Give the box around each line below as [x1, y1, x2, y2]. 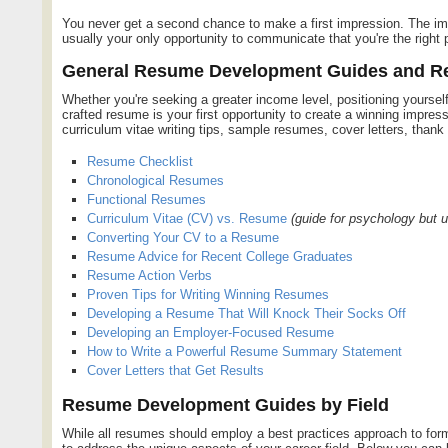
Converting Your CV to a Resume [87, 229, 279, 245]
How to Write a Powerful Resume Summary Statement [87, 343, 402, 359]
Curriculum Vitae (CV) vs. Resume [87, 210, 287, 226]
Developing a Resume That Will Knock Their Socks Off [87, 305, 406, 321]
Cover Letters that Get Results [87, 362, 264, 378]
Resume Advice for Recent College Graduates [87, 248, 353, 264]
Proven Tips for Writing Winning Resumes [87, 286, 329, 302]
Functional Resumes [87, 191, 206, 207]
